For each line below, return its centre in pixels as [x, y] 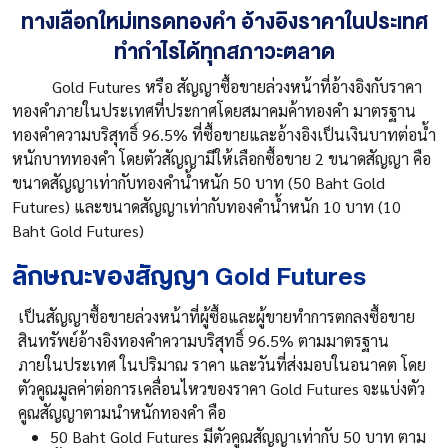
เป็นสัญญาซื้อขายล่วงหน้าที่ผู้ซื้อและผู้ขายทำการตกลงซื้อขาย [216, 317]
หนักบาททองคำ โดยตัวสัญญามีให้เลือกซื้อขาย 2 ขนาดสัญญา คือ [221, 159]
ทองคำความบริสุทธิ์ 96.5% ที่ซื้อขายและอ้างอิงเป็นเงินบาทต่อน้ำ [224, 135]
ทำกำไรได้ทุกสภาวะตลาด [224, 52]
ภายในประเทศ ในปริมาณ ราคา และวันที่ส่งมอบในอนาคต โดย [222, 365]
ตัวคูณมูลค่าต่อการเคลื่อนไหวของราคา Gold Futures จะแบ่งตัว [221, 389]
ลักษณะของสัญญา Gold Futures [189, 277]
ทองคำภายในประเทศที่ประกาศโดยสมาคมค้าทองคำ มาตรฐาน [214, 111]
